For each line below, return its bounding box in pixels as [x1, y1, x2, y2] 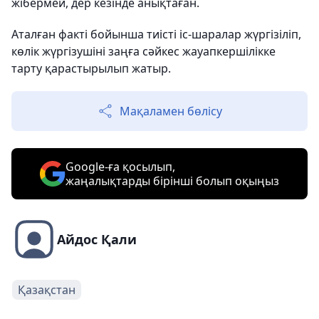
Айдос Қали [57, 231, 137, 249]
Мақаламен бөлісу [120, 103, 222, 120]
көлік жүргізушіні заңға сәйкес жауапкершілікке [11, 43, 276, 60]
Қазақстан [18, 282, 75, 298]
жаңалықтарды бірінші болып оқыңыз [66, 173, 279, 189]
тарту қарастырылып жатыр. [11, 61, 171, 77]
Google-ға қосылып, [66, 159, 175, 175]
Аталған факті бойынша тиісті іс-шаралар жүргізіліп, [11, 26, 301, 43]
